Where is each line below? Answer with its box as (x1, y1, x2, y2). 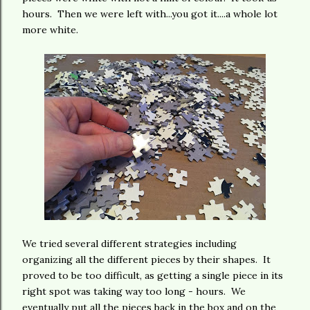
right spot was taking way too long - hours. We (22, 285, 246, 298)
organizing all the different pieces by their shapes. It (22, 253, 271, 266)
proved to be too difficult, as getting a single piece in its (22, 269, 283, 282)
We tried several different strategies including (22, 237, 237, 250)
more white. (22, 24, 78, 36)
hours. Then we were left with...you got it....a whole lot (22, 8, 277, 20)
